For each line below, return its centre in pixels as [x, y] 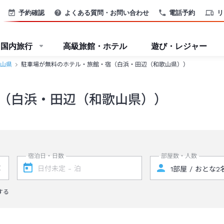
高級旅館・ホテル [95, 46]
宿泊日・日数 [46, 156]
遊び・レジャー [179, 46]
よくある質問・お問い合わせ [107, 12]
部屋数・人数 [179, 156]
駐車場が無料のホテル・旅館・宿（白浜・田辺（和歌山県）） [105, 64]
